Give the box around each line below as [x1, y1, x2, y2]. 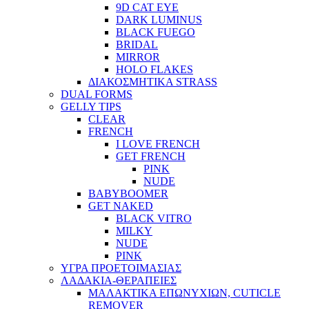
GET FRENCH [116, 150, 186, 163]
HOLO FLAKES [116, 63, 193, 76]
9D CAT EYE [116, 1, 179, 14]
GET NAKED [88, 200, 153, 212]
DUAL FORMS [61, 88, 132, 101]
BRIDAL [116, 39, 158, 51]
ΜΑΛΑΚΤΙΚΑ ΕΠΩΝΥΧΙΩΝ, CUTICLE [88, 287, 281, 299]
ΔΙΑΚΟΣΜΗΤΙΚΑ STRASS [88, 76, 217, 88]
